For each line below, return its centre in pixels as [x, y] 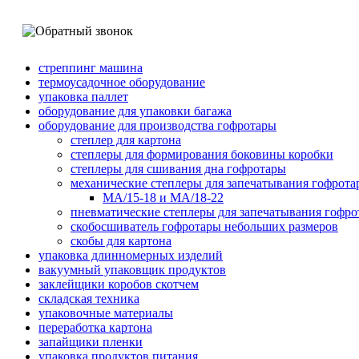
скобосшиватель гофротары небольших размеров [204, 226]
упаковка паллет [83, 96]
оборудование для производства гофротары [157, 125]
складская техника [89, 298]
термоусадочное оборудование [122, 82]
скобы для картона [121, 240]
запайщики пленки [91, 341]
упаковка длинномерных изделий [131, 255]
